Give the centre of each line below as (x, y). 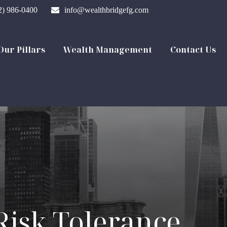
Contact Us (193, 50)
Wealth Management (108, 50)
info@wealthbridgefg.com (106, 10)
